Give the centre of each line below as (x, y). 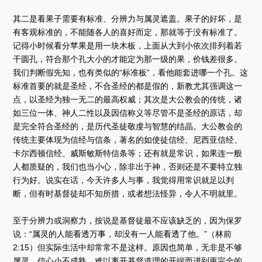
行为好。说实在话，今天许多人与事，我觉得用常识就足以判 (124, 180)
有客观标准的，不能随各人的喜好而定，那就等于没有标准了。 (128, 32)
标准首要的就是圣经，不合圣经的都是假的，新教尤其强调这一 (128, 86)
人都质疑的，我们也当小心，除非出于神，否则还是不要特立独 (128, 166)
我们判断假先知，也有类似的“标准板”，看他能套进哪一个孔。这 (131, 72)
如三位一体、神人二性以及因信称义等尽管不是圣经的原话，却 (128, 113)
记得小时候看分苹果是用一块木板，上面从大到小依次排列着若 (128, 45)
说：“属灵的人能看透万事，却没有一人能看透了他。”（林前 (123, 234)
